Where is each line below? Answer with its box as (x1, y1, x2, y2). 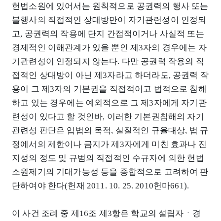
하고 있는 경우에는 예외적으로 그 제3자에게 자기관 (12, 98, 207, 108)
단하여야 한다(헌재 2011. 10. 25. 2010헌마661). (12, 181, 189, 190)
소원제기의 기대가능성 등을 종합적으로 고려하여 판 (12, 167, 209, 177)
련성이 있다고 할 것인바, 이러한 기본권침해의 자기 (12, 111, 204, 121)
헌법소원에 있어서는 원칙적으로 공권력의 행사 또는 (12, 1, 209, 11)
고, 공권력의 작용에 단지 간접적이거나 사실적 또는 (12, 29, 204, 38)
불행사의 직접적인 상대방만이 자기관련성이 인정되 (12, 15, 207, 25)
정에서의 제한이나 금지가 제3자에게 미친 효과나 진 (12, 139, 207, 149)
